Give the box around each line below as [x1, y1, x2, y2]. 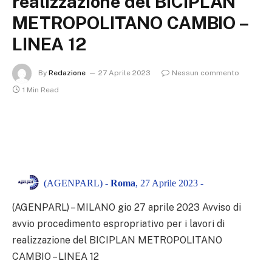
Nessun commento [172, 69, 239, 78]
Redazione [49, 69, 86, 78]
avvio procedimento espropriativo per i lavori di [12, 217, 225, 229]
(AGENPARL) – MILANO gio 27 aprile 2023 [12, 201, 202, 213]
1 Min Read [22, 86, 59, 94]
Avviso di [202, 201, 241, 213]
